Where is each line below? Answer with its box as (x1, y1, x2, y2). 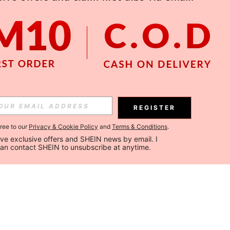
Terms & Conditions (112, 123, 167, 130)
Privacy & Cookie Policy (29, 123, 98, 130)
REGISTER (133, 104, 176, 111)
